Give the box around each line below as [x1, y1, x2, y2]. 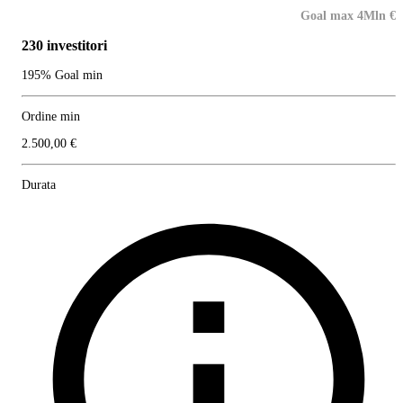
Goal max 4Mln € [300, 8, 396, 22]
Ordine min [22, 109, 80, 123]
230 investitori [22, 37, 107, 53]
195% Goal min [22, 67, 103, 82]
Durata [22, 177, 56, 192]
